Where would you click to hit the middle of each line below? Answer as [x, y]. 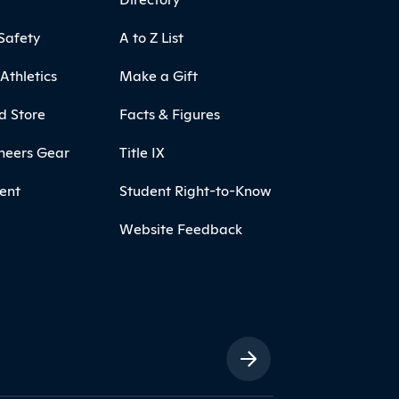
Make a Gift [158, 75]
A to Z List [151, 37]
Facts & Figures [169, 114]
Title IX [142, 152]
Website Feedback [180, 228]
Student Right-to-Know [195, 190]
